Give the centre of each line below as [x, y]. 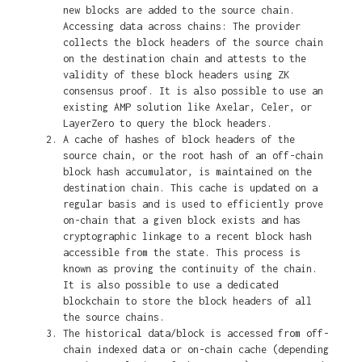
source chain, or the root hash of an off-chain [193, 156]
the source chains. [114, 318]
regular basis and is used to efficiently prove [193, 204]
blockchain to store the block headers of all [187, 301]
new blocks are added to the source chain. [179, 11]
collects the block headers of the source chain [193, 43]
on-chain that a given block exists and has [181, 221]
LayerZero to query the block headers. [167, 124]
